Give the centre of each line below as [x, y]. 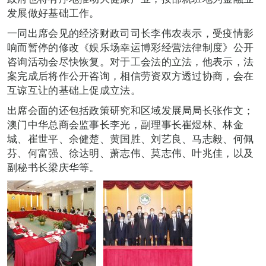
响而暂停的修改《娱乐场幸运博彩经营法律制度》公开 [131, 47]
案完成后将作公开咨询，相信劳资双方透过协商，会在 [131, 75]
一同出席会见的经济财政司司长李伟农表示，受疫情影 [131, 33]
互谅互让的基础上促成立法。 [74, 90]
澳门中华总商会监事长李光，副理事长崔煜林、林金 [125, 124]
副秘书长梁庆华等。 [53, 167]
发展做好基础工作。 [53, 12]
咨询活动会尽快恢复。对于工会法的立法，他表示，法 [131, 61]
